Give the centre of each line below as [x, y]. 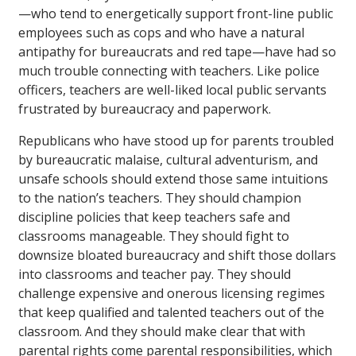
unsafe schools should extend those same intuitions [173, 178]
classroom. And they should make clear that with [162, 331]
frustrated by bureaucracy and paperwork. [145, 108]
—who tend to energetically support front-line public [176, 13]
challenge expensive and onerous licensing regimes [172, 293]
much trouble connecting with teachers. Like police [169, 70]
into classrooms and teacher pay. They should [155, 274]
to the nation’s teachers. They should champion [160, 197]
